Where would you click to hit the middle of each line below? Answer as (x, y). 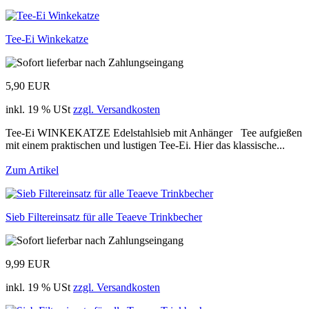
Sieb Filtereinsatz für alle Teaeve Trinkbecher (104, 217)
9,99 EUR (28, 263)
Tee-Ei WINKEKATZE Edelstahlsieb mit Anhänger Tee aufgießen (154, 132)
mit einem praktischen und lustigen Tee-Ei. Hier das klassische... (145, 145)
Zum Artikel (32, 170)
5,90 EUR (28, 86)
